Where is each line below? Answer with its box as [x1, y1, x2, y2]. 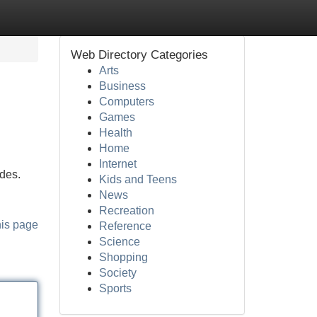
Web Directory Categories [70, 48, 208, 62]
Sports [98, 282, 132, 294]
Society [98, 267, 137, 279]
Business [98, 80, 146, 92]
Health [98, 127, 132, 139]
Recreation [98, 204, 154, 217]
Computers [98, 96, 154, 108]
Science [98, 236, 140, 248]
